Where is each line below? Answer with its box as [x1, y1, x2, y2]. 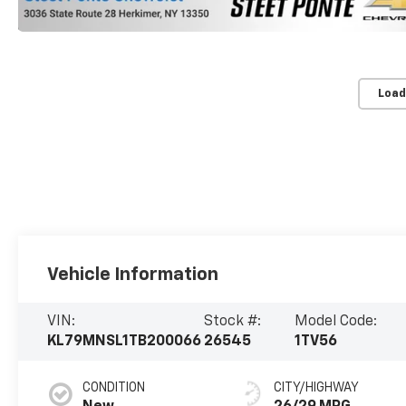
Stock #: [203, 314, 261, 330]
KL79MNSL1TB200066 [47, 334, 202, 350]
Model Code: [294, 314, 377, 330]
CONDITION [82, 382, 146, 395]
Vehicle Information [47, 266, 219, 285]
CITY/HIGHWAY [274, 382, 360, 395]
